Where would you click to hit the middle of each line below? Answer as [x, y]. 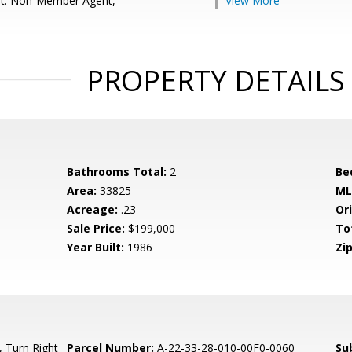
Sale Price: [96, 228]
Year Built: [96, 247]
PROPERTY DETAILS [215, 81]
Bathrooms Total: [117, 172]
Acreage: [93, 209]
